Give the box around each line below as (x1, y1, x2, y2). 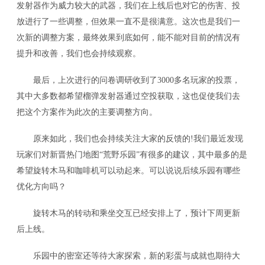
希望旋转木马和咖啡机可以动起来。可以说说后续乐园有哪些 (17, 165, 241, 175)
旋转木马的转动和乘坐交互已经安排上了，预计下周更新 (17, 208, 241, 218)
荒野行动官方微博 (58, 136, 125, 148)
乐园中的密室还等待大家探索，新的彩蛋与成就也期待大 (17, 250, 241, 260)
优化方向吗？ (17, 181, 67, 191)
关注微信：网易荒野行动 (143, 134, 254, 149)
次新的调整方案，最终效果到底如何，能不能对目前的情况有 (17, 33, 241, 43)
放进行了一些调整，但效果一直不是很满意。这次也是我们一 (17, 17, 241, 27)
